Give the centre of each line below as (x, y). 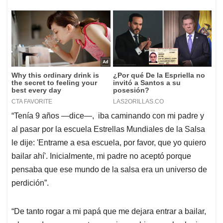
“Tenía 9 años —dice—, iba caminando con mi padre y (108, 115)
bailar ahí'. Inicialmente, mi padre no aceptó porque (101, 156)
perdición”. (30, 183)
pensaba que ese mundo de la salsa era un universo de (109, 169)
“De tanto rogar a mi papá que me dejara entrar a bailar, (109, 211)
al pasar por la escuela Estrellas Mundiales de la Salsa (108, 129)
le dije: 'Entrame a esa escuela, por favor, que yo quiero (109, 142)
